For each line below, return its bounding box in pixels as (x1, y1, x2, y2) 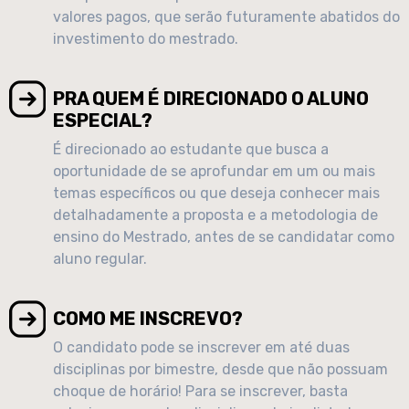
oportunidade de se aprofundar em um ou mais (53, 162, 375, 180)
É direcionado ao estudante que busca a (53, 140, 329, 158)
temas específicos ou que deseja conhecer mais (53, 184, 380, 202)
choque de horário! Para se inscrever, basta (53, 382, 348, 400)
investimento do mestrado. (53, 29, 238, 47)
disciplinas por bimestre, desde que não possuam (53, 360, 388, 378)
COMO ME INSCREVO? (53, 307, 243, 330)
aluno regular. (53, 249, 147, 267)
